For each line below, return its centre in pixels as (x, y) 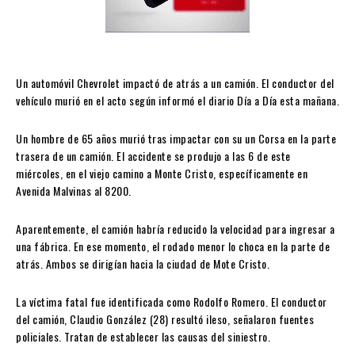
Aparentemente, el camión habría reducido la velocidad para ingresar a (176, 229)
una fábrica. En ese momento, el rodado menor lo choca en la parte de (173, 246)
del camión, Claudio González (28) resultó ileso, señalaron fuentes (165, 319)
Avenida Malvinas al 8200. (74, 191)
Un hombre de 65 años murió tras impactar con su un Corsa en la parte (176, 139)
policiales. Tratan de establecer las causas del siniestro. (143, 337)
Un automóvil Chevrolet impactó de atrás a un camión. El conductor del (175, 83)
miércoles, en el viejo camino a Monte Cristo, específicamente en (162, 174)
